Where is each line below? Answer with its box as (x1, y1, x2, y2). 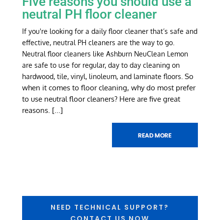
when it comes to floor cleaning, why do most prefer (22, 82, 195, 92)
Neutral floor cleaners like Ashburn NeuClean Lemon (22, 49, 188, 58)
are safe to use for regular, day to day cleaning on (22, 60, 180, 69)
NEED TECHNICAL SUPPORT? (51, 202, 169, 213)
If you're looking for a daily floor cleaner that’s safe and (22, 27, 197, 35)
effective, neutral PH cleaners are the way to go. (22, 38, 174, 47)
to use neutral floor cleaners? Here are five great (22, 94, 180, 103)
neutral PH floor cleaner (22, 6, 157, 22)
